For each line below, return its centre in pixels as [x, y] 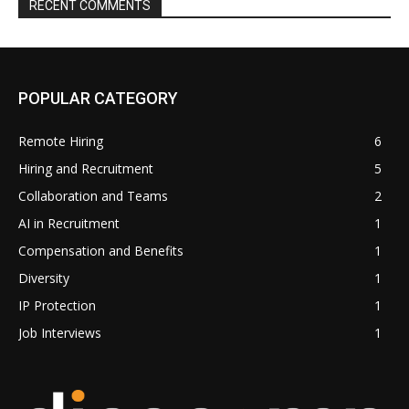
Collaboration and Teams [93, 195]
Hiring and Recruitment [86, 168]
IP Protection [57, 305]
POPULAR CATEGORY [98, 98]
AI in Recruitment [69, 223]
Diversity [44, 278]
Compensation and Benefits [101, 250]
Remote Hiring [61, 141]
